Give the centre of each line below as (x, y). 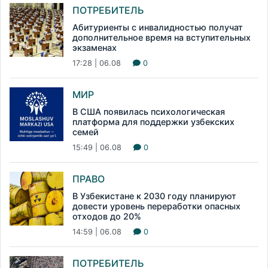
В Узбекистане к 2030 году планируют (154, 196)
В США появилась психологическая (149, 112)
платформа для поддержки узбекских (153, 122)
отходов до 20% (107, 217)
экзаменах (95, 48)
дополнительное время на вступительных (162, 38)
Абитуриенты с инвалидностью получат (158, 28)
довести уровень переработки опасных (156, 206)
